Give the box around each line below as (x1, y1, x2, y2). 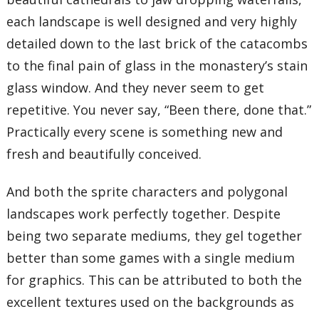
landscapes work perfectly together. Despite (6, 205, 281, 223)
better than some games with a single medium (6, 249, 296, 267)
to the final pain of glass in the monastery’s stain (6, 56, 308, 74)
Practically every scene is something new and (6, 122, 283, 140)
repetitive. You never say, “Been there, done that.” (6, 100, 312, 118)
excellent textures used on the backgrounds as (6, 293, 295, 311)
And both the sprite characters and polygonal (6, 183, 288, 201)
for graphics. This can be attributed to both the (6, 271, 303, 289)
